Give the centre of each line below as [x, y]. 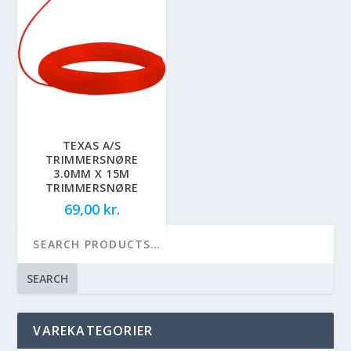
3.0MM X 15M [92, 173]
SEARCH [48, 278]
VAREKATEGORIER [93, 330]
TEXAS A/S [92, 145]
